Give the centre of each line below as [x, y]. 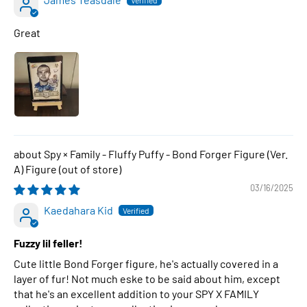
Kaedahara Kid [78, 210]
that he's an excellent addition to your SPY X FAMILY [136, 294]
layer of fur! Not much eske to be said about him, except [147, 279]
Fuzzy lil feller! [48, 243]
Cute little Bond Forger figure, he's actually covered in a [146, 263]
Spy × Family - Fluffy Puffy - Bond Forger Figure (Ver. [166, 154]
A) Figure [36, 169]
